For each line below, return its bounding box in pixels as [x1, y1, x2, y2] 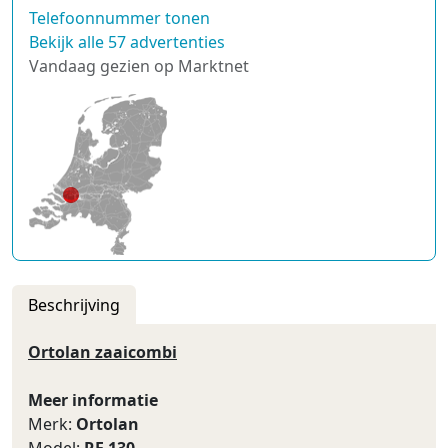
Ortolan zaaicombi [28, 341, 177, 363]
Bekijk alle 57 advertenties [29, 31, 225, 53]
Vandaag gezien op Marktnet [29, 55, 249, 77]
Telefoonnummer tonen [29, 7, 210, 29]
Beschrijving [28, 294, 120, 316]
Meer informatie [28, 389, 158, 411]
